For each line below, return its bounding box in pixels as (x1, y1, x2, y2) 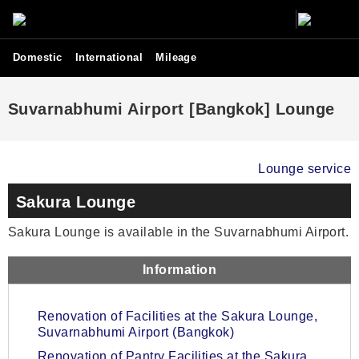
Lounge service (258, 162, 351, 175)
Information (142, 263, 217, 276)
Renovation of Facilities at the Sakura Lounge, (38, 309, 318, 323)
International (75, 51, 143, 63)
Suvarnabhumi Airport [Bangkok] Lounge (8, 100, 335, 118)
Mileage (155, 51, 197, 63)
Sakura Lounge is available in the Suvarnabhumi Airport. (8, 225, 349, 239)
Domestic (13, 51, 63, 63)
